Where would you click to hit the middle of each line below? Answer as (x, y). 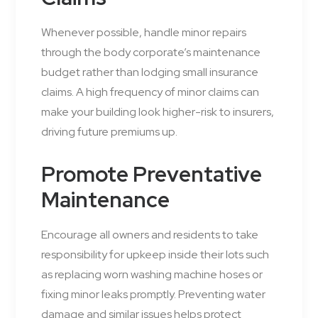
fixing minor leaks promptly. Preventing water (153, 295)
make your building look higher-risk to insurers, (158, 112)
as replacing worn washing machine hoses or (152, 275)
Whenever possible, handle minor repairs (144, 33)
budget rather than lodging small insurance (150, 72)
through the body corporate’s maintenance (151, 53)
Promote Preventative (152, 174)
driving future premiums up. (109, 132)
